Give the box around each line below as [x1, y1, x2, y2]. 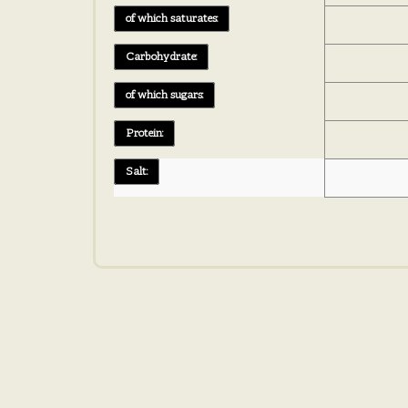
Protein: [126, 127, 163, 140]
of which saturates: [126, 12, 218, 25]
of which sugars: [126, 88, 203, 102]
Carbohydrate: [126, 50, 197, 64]
